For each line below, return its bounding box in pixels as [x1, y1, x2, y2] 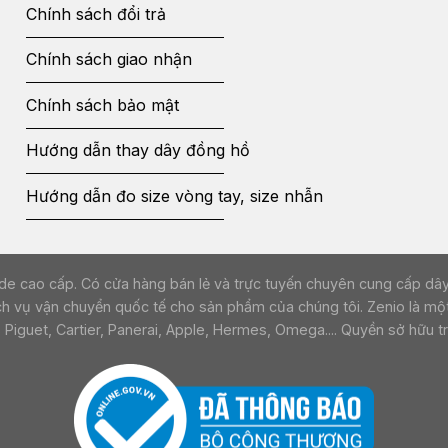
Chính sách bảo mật [25, 94, 179, 115]
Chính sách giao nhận [25, 49, 192, 70]
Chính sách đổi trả [25, 3, 166, 24]
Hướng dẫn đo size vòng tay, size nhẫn [25, 185, 323, 206]
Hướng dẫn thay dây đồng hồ [25, 140, 250, 161]
